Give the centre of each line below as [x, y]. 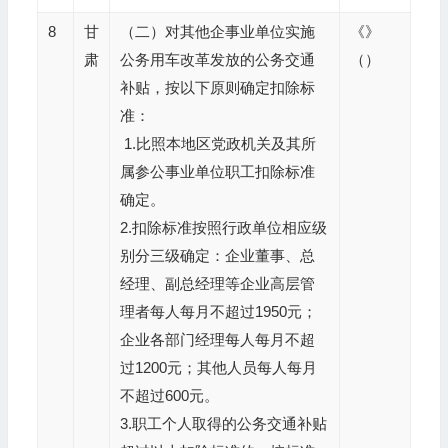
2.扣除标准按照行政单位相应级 [223, 227]
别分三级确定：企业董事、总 [217, 255]
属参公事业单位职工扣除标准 [217, 171]
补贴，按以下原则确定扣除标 [217, 87]
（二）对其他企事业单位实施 [217, 31]
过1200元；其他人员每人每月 [218, 367]
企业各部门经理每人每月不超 [217, 339]
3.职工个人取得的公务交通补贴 [223, 423]
